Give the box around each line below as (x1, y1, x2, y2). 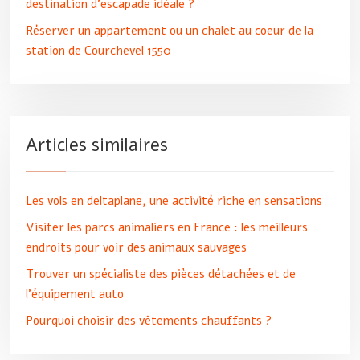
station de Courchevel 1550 (26, 43, 171, 59)
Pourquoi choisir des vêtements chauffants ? (26, 313, 272, 329)
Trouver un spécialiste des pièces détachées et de (26, 266, 296, 282)
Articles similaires (26, 133, 168, 157)
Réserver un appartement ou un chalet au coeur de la (26, 22, 313, 39)
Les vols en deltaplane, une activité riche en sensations (26, 193, 322, 209)
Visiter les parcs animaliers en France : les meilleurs (26, 219, 308, 235)
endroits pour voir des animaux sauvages (26, 239, 247, 256)
